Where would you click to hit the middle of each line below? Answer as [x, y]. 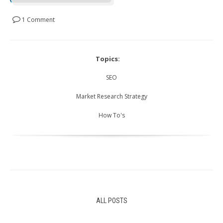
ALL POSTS [111, 201]
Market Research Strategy [111, 97]
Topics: [108, 59]
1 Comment [38, 20]
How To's [111, 115]
